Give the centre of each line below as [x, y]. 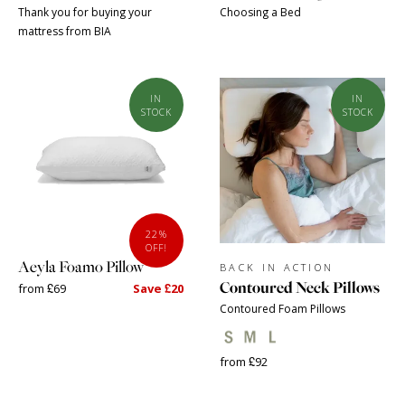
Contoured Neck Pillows [300, 288]
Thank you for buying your [85, 12]
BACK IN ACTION [277, 267]
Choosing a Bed [260, 12]
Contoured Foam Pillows [283, 308]
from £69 [42, 288]
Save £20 [158, 288]
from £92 [244, 362]
